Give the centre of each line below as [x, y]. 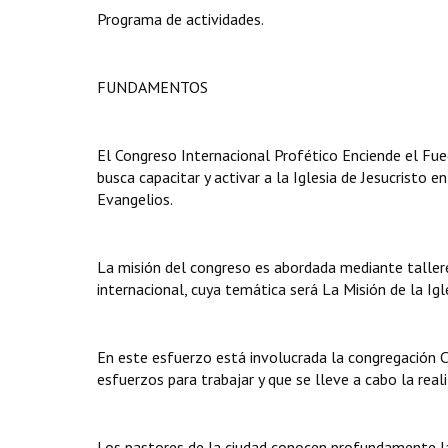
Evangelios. [135, 199]
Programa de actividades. [180, 19]
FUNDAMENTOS [152, 87]
